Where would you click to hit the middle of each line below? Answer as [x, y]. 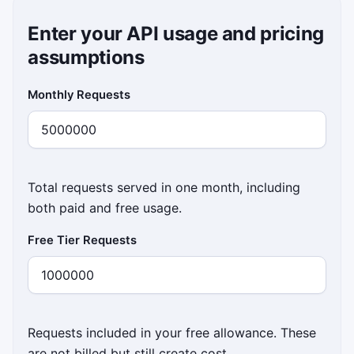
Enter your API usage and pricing [176, 33]
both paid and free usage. [105, 207]
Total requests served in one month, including [164, 187]
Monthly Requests [79, 94]
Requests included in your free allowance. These [172, 332]
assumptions [86, 57]
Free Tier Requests [83, 240]
